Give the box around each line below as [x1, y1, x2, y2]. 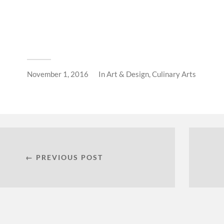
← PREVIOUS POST [25, 153, 103, 162]
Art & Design [106, 69, 149, 79]
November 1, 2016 [27, 69, 88, 79]
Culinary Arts [152, 69, 196, 79]
